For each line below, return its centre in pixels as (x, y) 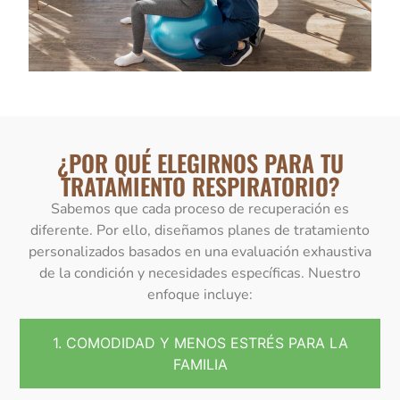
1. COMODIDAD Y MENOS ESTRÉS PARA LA (200, 342)
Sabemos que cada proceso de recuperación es (200, 209)
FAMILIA (200, 364)
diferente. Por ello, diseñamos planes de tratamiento (200, 231)
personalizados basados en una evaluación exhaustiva (200, 252)
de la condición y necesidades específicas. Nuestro (200, 274)
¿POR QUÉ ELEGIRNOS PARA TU (200, 163)
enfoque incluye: (200, 295)
